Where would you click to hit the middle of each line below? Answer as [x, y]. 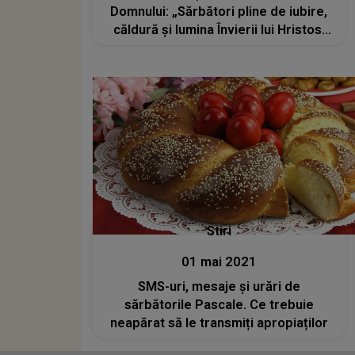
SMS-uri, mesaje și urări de [219, 287]
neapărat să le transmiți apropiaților [219, 323]
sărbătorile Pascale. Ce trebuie [219, 305]
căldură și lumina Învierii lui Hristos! [219, 29]
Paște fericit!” [219, 48]
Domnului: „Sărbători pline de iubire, [219, 11]
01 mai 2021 [219, 262]
